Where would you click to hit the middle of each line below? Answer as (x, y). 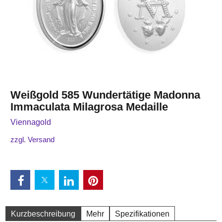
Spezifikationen (142, 214)
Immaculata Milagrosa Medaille (89, 107)
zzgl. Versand (32, 139)
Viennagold (31, 122)
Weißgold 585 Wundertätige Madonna (105, 95)
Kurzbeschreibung (43, 214)
